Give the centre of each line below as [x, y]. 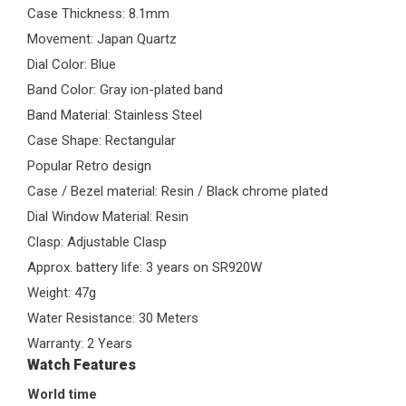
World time [62, 395]
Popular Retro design [89, 166]
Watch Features [82, 365]
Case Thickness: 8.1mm [98, 14]
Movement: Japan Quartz [102, 39]
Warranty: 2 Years [80, 344]
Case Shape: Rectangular [101, 141]
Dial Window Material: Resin [108, 217]
